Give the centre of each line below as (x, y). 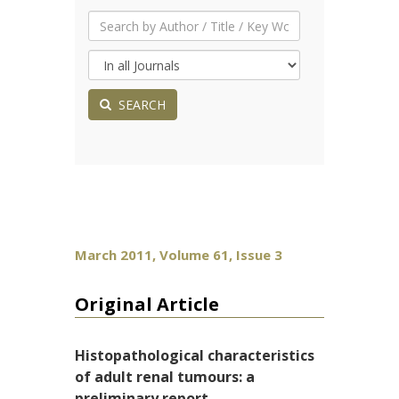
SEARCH (138, 105)
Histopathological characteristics (195, 355)
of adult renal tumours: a (165, 377)
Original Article (147, 304)
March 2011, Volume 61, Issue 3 (179, 255)
